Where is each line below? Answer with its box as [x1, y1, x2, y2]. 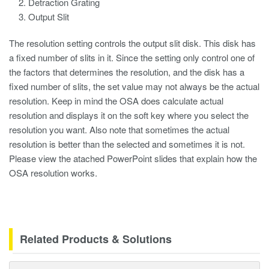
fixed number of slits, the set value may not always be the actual [9, 80, 259, 92]
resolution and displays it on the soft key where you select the [9, 109, 249, 121]
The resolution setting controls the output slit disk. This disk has [9, 37, 256, 49]
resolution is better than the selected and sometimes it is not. [9, 138, 245, 150]
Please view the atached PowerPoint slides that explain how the [9, 152, 257, 165]
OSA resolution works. [9, 166, 97, 179]
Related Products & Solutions [20, 231, 172, 247]
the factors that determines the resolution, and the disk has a [9, 65, 244, 78]
